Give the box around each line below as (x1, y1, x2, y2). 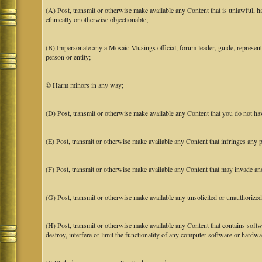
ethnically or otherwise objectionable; (46, 15, 149, 24)
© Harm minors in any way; (46, 80, 124, 89)
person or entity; (46, 52, 91, 61)
